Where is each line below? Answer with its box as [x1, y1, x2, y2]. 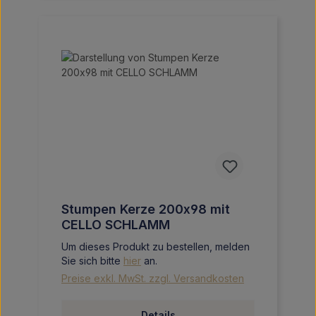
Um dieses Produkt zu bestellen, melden [61, 241, 250, 253]
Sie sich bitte [61, 255, 123, 267]
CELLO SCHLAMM [61, 217, 170, 232]
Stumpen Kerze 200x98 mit [61, 202, 230, 217]
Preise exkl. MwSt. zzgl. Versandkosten [61, 272, 244, 284]
